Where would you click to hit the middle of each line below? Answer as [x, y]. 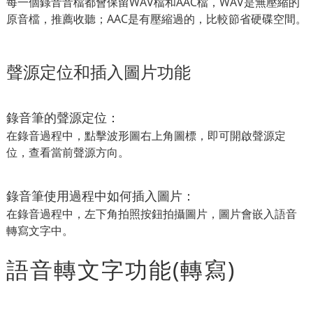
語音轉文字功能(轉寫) [121, 269]
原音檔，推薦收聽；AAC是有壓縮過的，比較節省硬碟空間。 [156, 19]
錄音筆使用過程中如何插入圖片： [101, 195]
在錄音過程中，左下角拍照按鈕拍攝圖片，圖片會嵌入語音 [152, 213]
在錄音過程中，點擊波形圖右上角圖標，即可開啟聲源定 [146, 135]
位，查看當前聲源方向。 [68, 152]
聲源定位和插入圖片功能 [99, 71]
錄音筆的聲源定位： [63, 117]
